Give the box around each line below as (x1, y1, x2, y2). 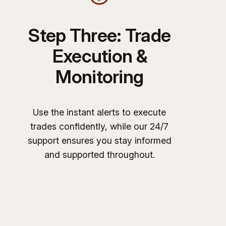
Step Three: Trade (28, 24, 171, 46)
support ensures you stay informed (27, 135, 172, 146)
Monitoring (55, 65, 144, 88)
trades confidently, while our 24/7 (30, 121, 169, 132)
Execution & (52, 44, 147, 67)
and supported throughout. (44, 149, 155, 160)
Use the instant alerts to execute (33, 106, 166, 118)
